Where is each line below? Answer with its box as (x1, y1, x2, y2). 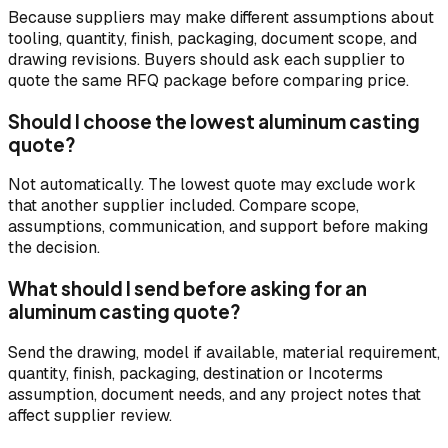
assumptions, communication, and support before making (8, 216, 428, 238)
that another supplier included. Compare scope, (8, 195, 359, 217)
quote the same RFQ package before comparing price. (8, 69, 409, 91)
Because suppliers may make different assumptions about (8, 6, 434, 28)
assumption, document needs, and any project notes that (8, 383, 421, 405)
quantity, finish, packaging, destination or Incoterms (8, 362, 383, 384)
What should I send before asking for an (8, 277, 367, 301)
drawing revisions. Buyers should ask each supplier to (8, 48, 405, 70)
